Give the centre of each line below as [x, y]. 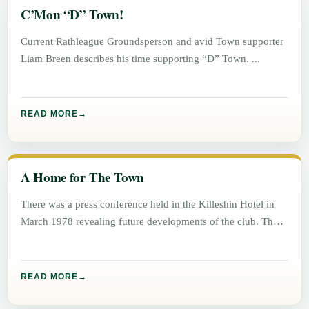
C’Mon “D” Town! [72, 15]
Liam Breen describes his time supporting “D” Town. [137, 59]
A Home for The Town [82, 178]
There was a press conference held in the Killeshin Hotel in [148, 204]
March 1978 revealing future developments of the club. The [150, 221]
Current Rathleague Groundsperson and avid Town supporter [152, 41]
